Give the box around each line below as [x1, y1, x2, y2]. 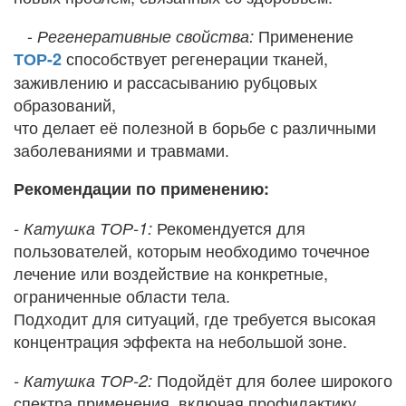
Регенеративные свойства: [37, 24, 254, 48]
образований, [14, 92, 116, 117]
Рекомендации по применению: [14, 177, 269, 201]
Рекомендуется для [152, 216, 305, 240]
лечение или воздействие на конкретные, [14, 261, 328, 285]
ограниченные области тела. [14, 284, 230, 308]
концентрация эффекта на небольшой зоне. [14, 329, 347, 353]
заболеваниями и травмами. [14, 138, 229, 162]
